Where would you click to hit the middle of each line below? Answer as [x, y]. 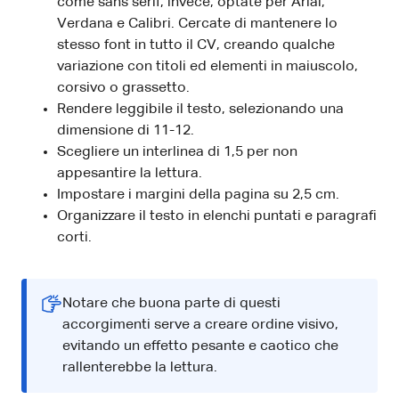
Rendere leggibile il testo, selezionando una [200, 109]
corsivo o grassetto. [123, 88]
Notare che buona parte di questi [171, 303]
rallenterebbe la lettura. [140, 367]
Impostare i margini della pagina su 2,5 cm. [198, 195]
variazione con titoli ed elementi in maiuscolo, [208, 66]
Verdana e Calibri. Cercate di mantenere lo [197, 24]
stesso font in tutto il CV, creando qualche [196, 45]
